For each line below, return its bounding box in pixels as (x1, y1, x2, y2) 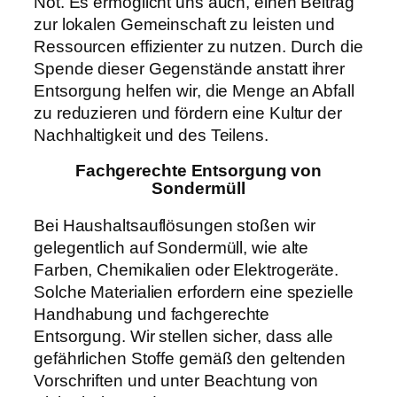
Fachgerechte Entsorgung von (74, 161, 323, 181)
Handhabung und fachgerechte (34, 304, 270, 323)
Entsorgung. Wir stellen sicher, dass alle (34, 326, 333, 346)
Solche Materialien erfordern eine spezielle (34, 282, 354, 301)
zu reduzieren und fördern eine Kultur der (34, 103, 342, 122)
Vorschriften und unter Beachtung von (34, 370, 319, 390)
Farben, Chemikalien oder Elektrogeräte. (34, 260, 339, 279)
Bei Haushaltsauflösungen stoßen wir (34, 215, 315, 235)
